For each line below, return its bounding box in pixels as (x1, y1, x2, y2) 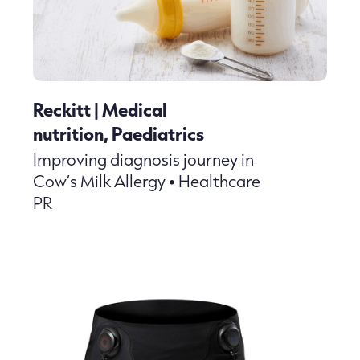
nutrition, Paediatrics (32, 122, 204, 145)
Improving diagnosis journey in (32, 149, 254, 170)
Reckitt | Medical (32, 98, 167, 121)
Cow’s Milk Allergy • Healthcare (32, 170, 260, 192)
